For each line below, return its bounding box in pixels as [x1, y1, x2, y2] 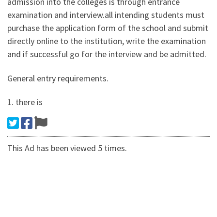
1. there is [7, 96, 43, 108]
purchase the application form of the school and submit [7, 22, 208, 34]
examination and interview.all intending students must [7, 9, 204, 21]
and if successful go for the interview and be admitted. [7, 48, 206, 60]
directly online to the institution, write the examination [7, 35, 206, 47]
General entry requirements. [7, 72, 108, 84]
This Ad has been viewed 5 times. [7, 142, 127, 154]
